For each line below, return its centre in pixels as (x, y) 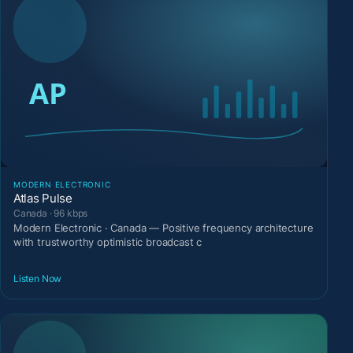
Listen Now (38, 279)
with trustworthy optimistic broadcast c (108, 242)
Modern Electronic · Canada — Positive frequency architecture (163, 227)
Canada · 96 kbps (51, 213)
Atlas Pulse (43, 198)
